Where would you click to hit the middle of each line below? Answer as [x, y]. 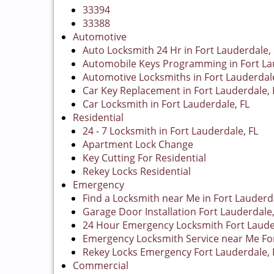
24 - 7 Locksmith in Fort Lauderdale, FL [170, 131]
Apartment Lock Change [138, 144]
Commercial [101, 265]
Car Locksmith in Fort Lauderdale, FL [166, 104]
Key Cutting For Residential [144, 158]
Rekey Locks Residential [137, 171]
